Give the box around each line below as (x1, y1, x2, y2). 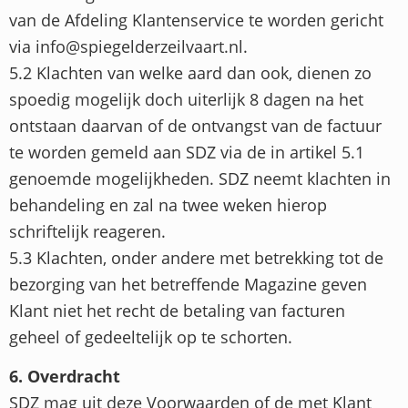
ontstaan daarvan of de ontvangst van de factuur (9, 114, 382, 137)
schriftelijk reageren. (9, 219, 166, 242)
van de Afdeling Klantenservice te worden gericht (9, 8, 383, 31)
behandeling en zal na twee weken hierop (9, 193, 327, 216)
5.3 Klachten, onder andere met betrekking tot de (9, 246, 383, 269)
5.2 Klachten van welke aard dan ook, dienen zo (9, 61, 372, 84)
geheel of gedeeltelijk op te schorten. (9, 325, 292, 348)
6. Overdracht (9, 364, 120, 387)
